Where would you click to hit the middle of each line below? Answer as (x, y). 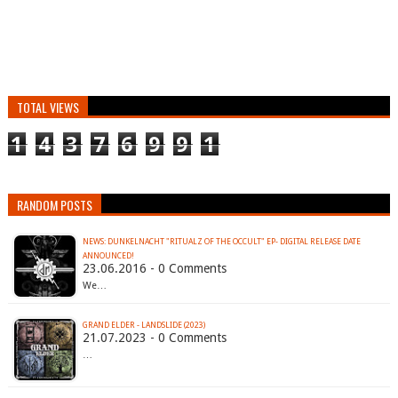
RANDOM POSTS (54, 205)
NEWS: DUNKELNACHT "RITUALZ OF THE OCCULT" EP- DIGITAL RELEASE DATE (221, 242)
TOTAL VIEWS (48, 107)
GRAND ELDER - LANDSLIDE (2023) (143, 326)
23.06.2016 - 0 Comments (154, 269)
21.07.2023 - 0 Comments (154, 338)
